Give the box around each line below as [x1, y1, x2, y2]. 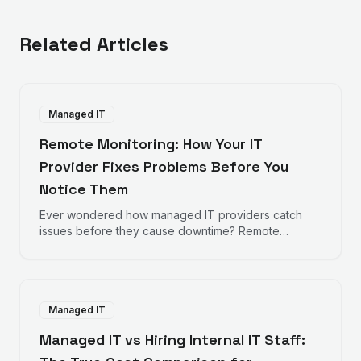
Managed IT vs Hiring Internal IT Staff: [39, 330, 305, 349]
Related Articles [19, 31, 168, 56]
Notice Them [39, 180, 128, 198]
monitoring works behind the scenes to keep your [39, 240, 305, 254]
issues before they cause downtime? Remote [39, 224, 280, 238]
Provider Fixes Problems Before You [39, 157, 288, 176]
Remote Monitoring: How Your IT [39, 135, 262, 153]
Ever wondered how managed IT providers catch [39, 208, 302, 222]
